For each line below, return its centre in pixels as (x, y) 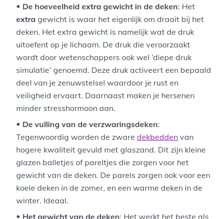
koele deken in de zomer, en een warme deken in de (109, 187)
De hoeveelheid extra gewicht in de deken (100, 6)
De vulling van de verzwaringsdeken (90, 124)
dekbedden (158, 137)
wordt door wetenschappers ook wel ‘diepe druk (104, 57)
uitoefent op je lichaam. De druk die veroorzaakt (103, 44)
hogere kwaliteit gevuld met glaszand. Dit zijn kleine (111, 149)
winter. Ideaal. (43, 200)
